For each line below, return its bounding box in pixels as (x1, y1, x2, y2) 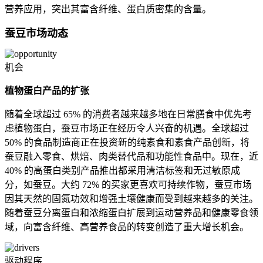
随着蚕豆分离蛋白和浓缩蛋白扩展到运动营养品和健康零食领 (5, 208, 258, 218)
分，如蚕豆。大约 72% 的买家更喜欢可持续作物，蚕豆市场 (5, 180, 252, 190)
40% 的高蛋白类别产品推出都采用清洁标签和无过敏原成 (5, 166, 240, 176)
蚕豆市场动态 (5, 28, 68, 40)
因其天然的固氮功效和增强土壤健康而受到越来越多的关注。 (5, 194, 258, 204)
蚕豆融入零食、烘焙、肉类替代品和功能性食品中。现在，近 (5, 151, 258, 162)
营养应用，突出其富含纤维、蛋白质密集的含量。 (5, 4, 211, 15)
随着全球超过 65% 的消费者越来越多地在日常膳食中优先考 (5, 109, 252, 120)
